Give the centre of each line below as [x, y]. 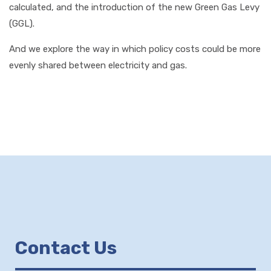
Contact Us [66, 248]
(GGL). [22, 23]
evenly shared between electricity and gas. [98, 65]
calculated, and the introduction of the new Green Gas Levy [134, 7]
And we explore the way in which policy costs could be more [135, 49]
